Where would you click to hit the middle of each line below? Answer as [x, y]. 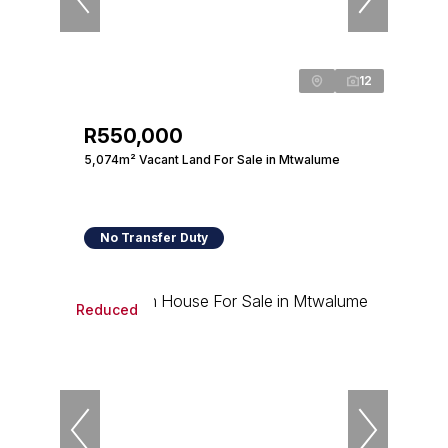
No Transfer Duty [154, 237]
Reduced [107, 309]
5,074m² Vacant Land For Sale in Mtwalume [212, 159]
